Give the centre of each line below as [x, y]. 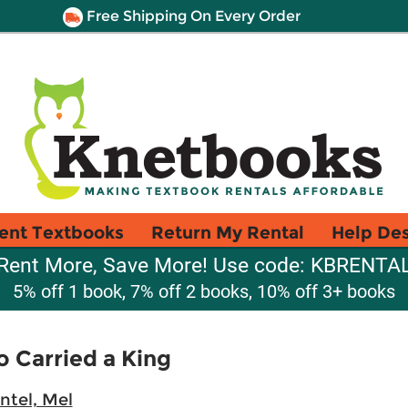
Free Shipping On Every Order [191, 16]
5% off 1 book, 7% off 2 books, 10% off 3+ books [204, 291]
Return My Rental [228, 232]
